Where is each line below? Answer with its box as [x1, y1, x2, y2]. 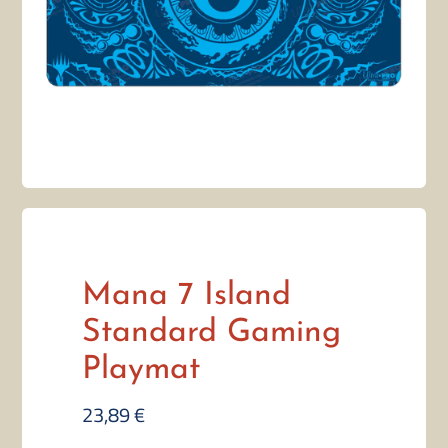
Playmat [82, 354, 201, 387]
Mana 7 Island [82, 280, 292, 313]
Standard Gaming [82, 317, 342, 350]
